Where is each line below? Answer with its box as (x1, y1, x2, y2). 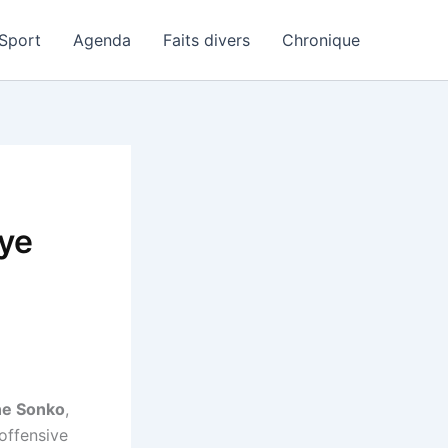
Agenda (73, 30, 131, 50)
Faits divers (163, 30, 250, 50)
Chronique (282, 30, 360, 50)
